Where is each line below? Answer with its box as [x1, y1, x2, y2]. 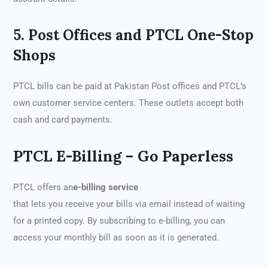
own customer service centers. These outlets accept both [13, 98, 243, 109]
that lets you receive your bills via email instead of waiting [13, 199, 245, 210]
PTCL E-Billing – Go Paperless [13, 147, 233, 166]
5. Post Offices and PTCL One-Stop [13, 26, 254, 45]
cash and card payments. [13, 114, 112, 126]
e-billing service [73, 182, 138, 193]
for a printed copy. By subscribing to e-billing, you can [13, 215, 225, 227]
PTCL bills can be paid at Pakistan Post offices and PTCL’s [13, 81, 246, 92]
